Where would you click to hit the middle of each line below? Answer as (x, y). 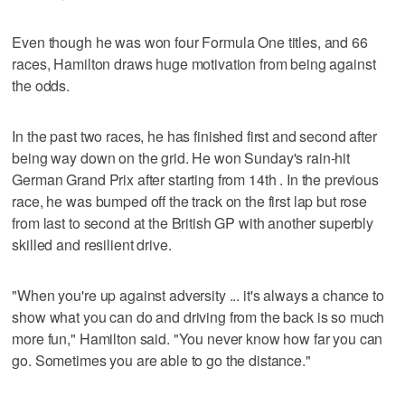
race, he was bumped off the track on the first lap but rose (190, 201)
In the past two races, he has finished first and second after (194, 136)
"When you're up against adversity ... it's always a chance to (198, 295)
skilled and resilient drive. (92, 244)
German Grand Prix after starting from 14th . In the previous (195, 179)
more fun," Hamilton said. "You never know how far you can (198, 338)
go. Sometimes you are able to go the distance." (161, 360)
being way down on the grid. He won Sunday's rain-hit (181, 157)
